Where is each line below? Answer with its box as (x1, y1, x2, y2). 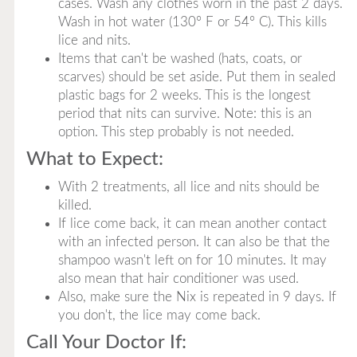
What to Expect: (25, 150, 163, 169)
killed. (57, 198, 92, 212)
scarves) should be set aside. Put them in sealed (57, 70, 335, 84)
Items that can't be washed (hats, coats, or (57, 52, 302, 65)
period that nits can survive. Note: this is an (57, 107, 312, 120)
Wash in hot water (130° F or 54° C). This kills (57, 15, 327, 29)
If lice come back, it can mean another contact (57, 217, 327, 230)
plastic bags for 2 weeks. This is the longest (57, 88, 311, 102)
